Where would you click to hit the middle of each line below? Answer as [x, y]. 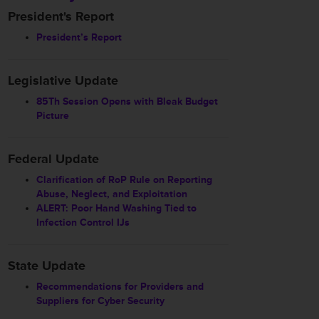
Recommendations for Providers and [120, 287]
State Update [47, 266]
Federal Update [53, 159]
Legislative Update [63, 80]
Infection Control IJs [83, 223]
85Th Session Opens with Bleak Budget [127, 101]
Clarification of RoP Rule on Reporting [124, 180]
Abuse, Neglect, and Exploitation [112, 194]
